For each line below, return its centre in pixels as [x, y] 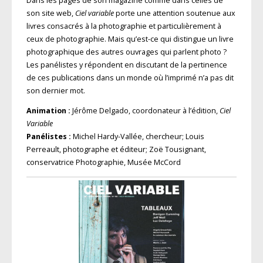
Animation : [48, 111]
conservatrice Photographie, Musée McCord [103, 163]
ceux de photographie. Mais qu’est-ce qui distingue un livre [130, 39]
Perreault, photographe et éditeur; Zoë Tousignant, [116, 150]
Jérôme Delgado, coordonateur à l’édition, [145, 111]
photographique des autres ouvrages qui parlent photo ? [126, 52]
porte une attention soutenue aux [174, 13]
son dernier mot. [55, 90]
